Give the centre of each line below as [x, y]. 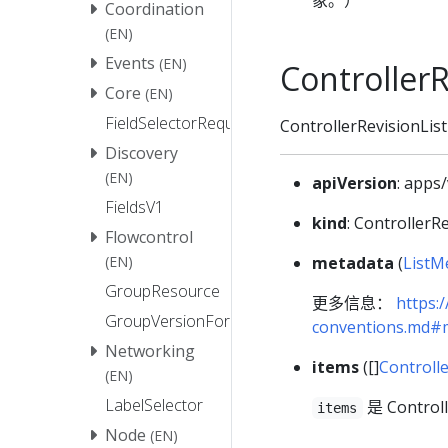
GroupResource [162, 291]
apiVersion [354, 182]
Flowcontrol [149, 237]
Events [130, 63]
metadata [353, 262]
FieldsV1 [134, 207]
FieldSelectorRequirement [196, 123]
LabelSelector [154, 405]
